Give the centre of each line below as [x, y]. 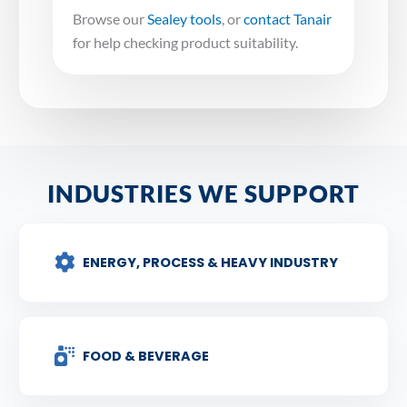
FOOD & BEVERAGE [146, 356]
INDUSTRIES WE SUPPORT [203, 194]
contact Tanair [288, 19]
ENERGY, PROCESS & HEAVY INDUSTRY [210, 262]
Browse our [110, 19]
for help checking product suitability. [185, 43]
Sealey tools [184, 19]
